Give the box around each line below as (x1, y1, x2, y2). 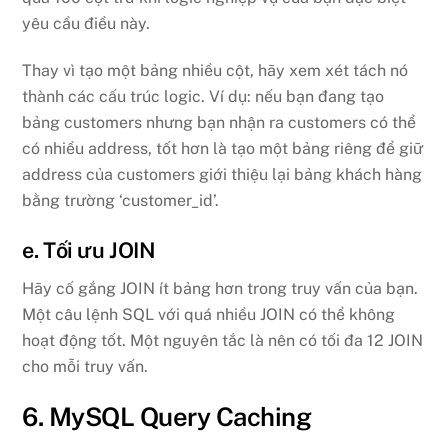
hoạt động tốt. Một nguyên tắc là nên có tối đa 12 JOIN (22, 330, 424, 350)
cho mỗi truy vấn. (22, 356, 149, 376)
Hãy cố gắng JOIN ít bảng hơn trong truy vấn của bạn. (22, 278, 419, 298)
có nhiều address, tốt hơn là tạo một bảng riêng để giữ (22, 139, 424, 159)
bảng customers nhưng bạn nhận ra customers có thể (22, 113, 417, 133)
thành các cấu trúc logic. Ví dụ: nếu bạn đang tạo (22, 87, 385, 107)
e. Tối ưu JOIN (22, 237, 156, 264)
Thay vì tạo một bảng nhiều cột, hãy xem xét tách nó (22, 61, 409, 81)
